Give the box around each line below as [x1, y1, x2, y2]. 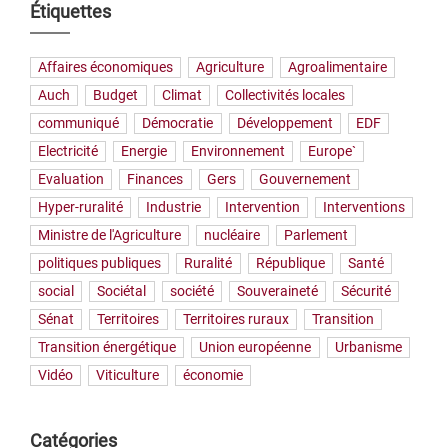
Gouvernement [258, 171, 351, 188]
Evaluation [38, 171, 105, 188]
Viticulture [96, 367, 160, 384]
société [169, 283, 214, 300]
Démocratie [142, 115, 214, 132]
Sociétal [97, 283, 147, 300]
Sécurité [341, 283, 392, 300]
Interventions [322, 199, 405, 216]
